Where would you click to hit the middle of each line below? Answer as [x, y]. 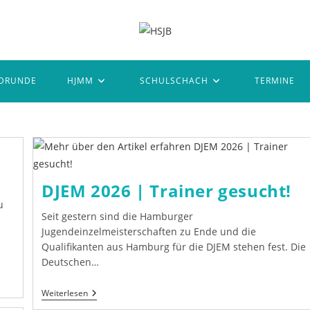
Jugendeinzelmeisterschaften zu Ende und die [149, 231]
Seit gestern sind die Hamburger [118, 216]
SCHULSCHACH [174, 80]
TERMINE [274, 80]
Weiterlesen [65, 293]
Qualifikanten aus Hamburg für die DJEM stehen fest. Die [174, 246]
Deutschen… [71, 262]
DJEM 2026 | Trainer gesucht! [167, 190]
